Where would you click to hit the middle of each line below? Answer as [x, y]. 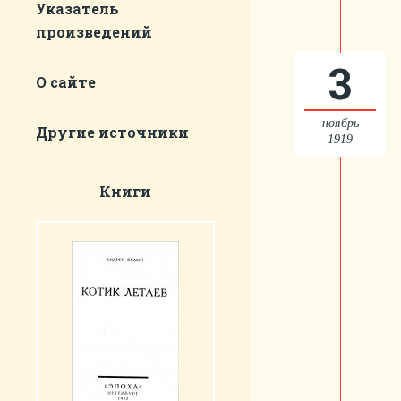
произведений [94, 32]
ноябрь [340, 123]
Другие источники [112, 132]
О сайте [66, 82]
